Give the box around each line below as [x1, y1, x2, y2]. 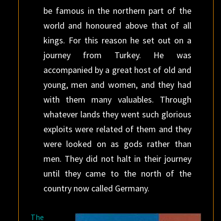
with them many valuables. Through [43, 94, 191, 105]
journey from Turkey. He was [43, 49, 191, 61]
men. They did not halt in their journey [43, 153, 191, 164]
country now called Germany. [43, 183, 149, 194]
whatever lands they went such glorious [43, 109, 191, 120]
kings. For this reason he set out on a [43, 35, 191, 46]
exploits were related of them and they [43, 123, 191, 135]
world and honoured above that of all [43, 20, 191, 31]
